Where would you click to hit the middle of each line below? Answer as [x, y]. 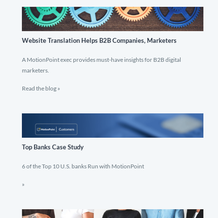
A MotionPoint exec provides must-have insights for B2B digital [101, 60]
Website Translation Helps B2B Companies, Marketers [99, 40]
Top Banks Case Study [53, 147]
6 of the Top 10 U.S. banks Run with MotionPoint [83, 166]
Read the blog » [41, 88]
